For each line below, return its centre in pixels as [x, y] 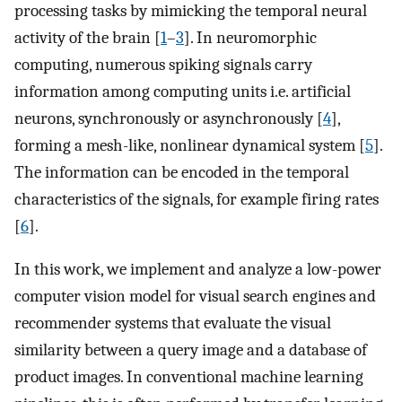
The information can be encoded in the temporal [182, 172]
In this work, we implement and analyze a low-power [198, 270]
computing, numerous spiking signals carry [163, 64]
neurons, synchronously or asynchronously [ [169, 118]
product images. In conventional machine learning [189, 377]
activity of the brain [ [87, 37]
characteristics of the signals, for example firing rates [197, 199]
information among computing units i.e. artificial [183, 91]
